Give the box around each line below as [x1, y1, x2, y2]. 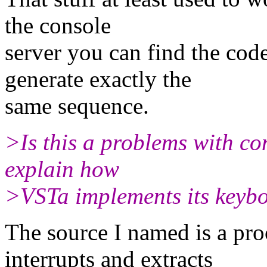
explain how [5, 156, 119, 182]
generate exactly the [5, 66, 191, 92]
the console [5, 12, 111, 38]
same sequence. [5, 92, 149, 119]
